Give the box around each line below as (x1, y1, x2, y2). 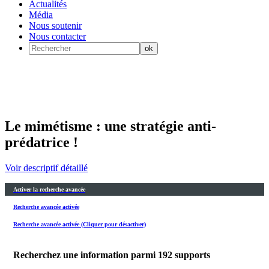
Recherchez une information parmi (13, 249, 158, 260)
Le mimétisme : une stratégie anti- (5, 118, 216, 134)
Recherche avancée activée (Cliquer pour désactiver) (13, 221, 146, 228)
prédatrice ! (5, 134, 78, 150)
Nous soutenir (29, 20, 82, 31)
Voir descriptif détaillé (5, 162, 88, 173)
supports (175, 249, 210, 260)
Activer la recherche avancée (13, 186, 85, 193)
